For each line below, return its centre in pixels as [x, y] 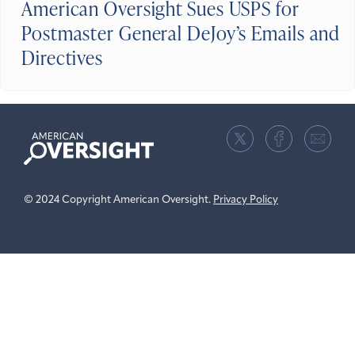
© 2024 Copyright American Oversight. [118, 200]
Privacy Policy [246, 200]
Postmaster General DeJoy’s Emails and [181, 33]
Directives [63, 58]
